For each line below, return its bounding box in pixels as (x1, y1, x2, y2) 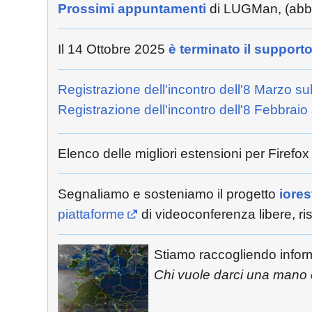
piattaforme (58, 206, 125, 221)
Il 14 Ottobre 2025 (58, 42, 169, 57)
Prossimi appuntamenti (58, 1, 206, 17)
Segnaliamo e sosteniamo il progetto (58, 186, 279, 201)
